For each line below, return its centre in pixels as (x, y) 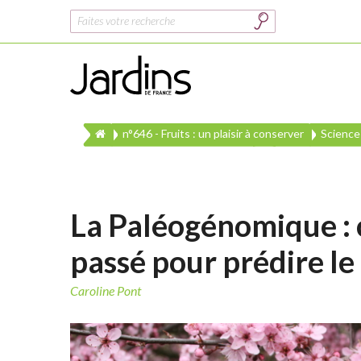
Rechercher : (102, 16)
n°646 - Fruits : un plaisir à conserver (213, 134)
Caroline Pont (106, 291)
